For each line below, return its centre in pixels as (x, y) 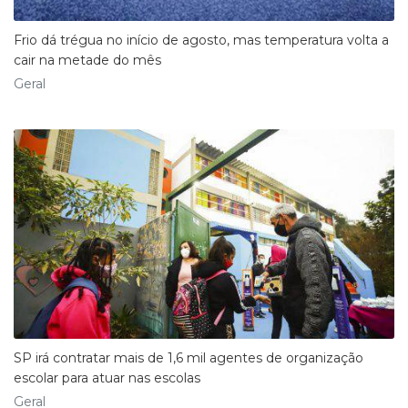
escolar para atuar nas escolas (107, 377)
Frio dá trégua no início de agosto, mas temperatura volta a (201, 40)
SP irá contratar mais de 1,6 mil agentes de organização (189, 357)
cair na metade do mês (87, 60)
